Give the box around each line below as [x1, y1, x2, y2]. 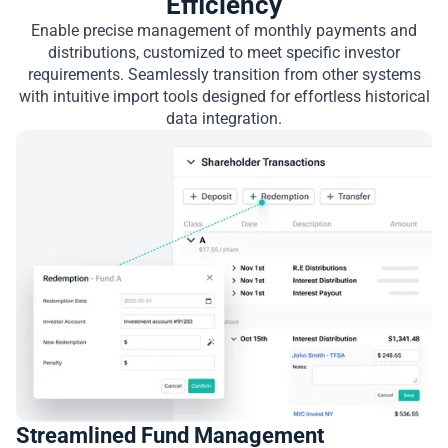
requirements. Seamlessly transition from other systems [27, 65, 421, 85]
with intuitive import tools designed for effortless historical [18, 87, 430, 107]
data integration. [166, 109, 282, 129]
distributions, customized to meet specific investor [48, 43, 400, 63]
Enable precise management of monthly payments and [31, 21, 417, 41]
